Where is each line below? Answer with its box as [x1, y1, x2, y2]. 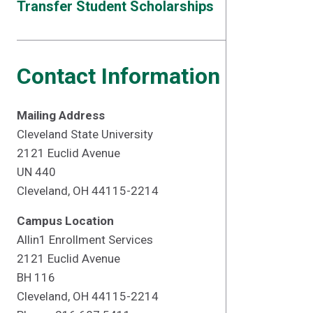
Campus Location [17, 214, 114, 228]
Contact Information [17, 63, 220, 89]
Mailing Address [17, 108, 105, 122]
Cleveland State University [17, 127, 153, 141]
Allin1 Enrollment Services [17, 233, 153, 247]
